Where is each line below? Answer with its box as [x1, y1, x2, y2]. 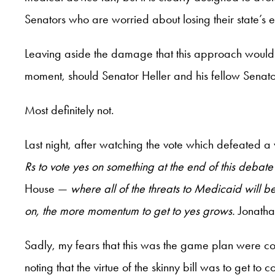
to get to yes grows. [142, 203, 235, 218]
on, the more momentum [25, 203, 139, 218]
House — [25, 180, 71, 196]
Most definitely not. [25, 102, 114, 117]
